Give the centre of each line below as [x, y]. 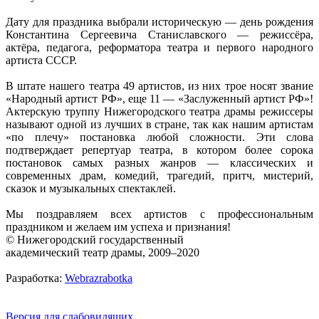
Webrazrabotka [99, 278]
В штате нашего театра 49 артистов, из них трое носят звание [159, 85]
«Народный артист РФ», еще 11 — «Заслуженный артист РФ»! [159, 98]
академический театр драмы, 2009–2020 [103, 252]
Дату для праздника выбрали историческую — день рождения [159, 21]
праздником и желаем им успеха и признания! [118, 226]
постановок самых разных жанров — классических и [159, 162]
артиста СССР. [41, 60]
